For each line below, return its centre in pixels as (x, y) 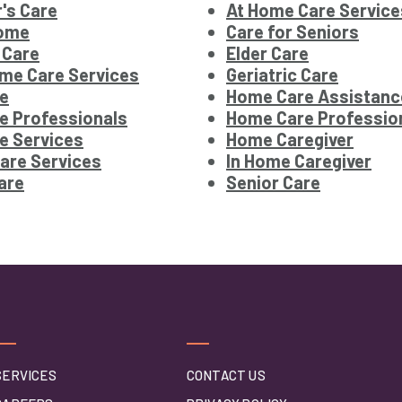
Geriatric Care (282, 75)
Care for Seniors (293, 32)
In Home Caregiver (299, 161)
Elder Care (267, 53)
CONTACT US (226, 376)
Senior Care (273, 183)
